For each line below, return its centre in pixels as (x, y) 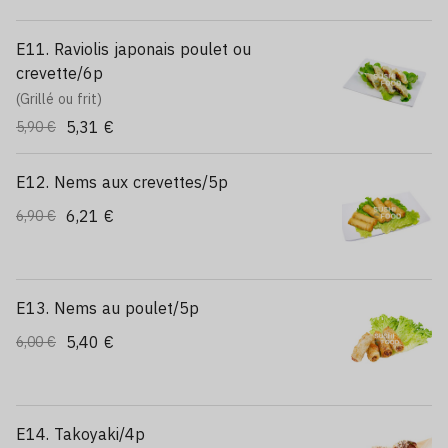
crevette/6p (59, 73)
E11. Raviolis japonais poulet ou (133, 49)
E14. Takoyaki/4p (80, 434)
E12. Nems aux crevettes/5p (122, 182)
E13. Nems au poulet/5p (107, 308)
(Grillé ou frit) (59, 99)
